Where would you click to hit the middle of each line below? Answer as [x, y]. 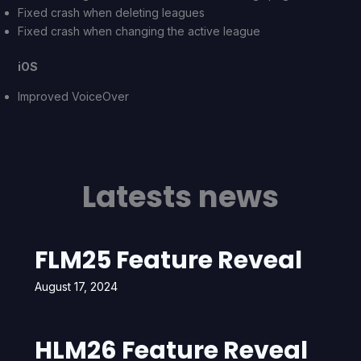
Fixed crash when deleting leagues [111, 12]
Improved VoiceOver [73, 96]
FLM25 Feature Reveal [168, 260]
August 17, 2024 [76, 286]
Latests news [180, 197]
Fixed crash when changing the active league [139, 31]
